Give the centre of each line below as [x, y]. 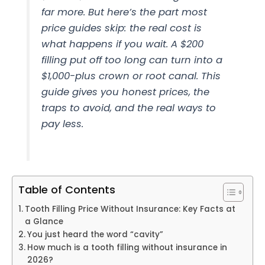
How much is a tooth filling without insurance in [127, 247]
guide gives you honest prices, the [125, 92]
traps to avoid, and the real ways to [128, 108]
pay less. [62, 124]
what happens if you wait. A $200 [122, 44]
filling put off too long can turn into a [132, 60]
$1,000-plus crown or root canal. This [131, 76]
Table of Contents [67, 189]
